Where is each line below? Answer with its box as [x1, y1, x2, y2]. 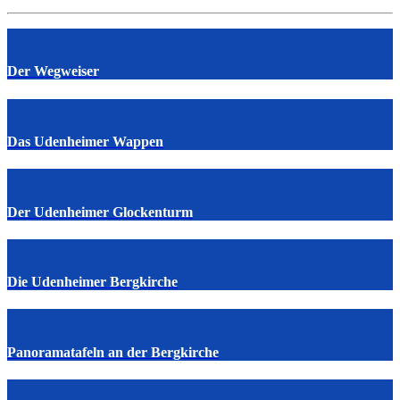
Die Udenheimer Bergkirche [7, 274, 178, 290]
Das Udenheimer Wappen [7, 134, 163, 150]
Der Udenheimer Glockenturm [7, 204, 193, 220]
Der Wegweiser [7, 63, 99, 79]
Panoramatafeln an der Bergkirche [7, 344, 219, 360]
